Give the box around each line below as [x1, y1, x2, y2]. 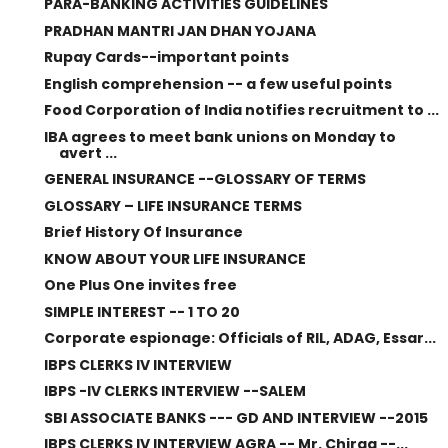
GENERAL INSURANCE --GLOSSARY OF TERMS [43, 169, 366, 189]
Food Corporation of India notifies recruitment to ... [43, 100, 439, 120]
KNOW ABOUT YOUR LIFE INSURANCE [43, 248, 306, 269]
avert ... [58, 142, 117, 163]
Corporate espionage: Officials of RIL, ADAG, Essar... [43, 328, 436, 348]
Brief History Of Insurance [43, 222, 243, 242]
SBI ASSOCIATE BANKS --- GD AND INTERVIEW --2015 [43, 407, 428, 428]
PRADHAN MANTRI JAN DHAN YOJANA [43, 20, 316, 41]
